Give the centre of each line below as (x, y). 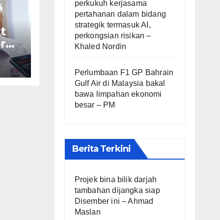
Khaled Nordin (100, 46)
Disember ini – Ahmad (114, 201)
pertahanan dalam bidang (120, 14)
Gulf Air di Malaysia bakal (120, 83)
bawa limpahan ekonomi (118, 94)
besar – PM (95, 105)
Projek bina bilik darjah (116, 179)
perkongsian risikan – (113, 35)
